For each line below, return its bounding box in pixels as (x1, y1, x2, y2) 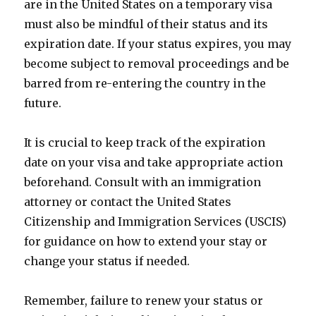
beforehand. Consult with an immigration (24, 175, 262, 189)
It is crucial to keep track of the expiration (24, 135, 266, 150)
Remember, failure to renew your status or (24, 293, 264, 308)
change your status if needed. (24, 254, 190, 268)
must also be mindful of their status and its (24, 17, 269, 31)
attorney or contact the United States (24, 195, 232, 209)
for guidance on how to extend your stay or (24, 234, 268, 248)
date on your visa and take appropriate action (24, 155, 284, 169)
